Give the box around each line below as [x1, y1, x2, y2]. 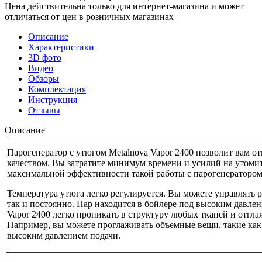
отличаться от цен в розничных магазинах [5, 11, 174, 22]
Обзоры [28, 73, 59, 84]
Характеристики [28, 42, 94, 52]
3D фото [28, 52, 61, 63]
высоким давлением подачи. [7, 230, 120, 240]
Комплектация [28, 84, 86, 94]
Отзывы [28, 105, 60, 115]
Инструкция [28, 94, 77, 105]
